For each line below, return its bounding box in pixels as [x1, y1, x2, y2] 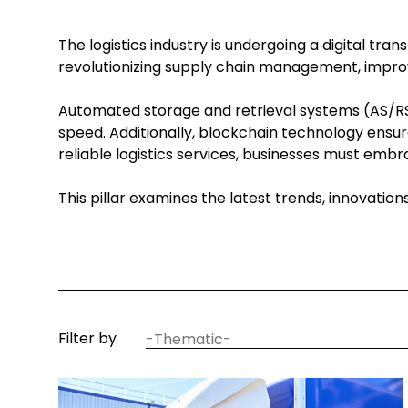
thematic [146, 331, 212, 352]
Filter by [58, 328, 117, 350]
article [146, 316, 192, 337]
